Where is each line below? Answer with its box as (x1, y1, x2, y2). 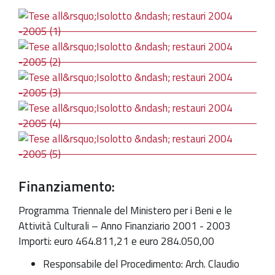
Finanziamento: (18, 176, 115, 198)
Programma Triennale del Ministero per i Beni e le (18, 202, 232, 219)
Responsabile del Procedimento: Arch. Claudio (43, 256, 239, 273)
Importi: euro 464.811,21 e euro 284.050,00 (18, 233, 214, 249)
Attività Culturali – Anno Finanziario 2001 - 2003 (18, 217, 231, 234)
